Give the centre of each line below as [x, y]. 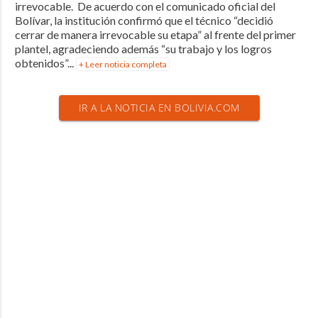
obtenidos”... [45, 63]
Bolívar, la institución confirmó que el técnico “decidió [144, 21]
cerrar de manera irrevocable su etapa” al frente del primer [155, 35]
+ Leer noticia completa [122, 65]
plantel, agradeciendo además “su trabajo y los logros [143, 49]
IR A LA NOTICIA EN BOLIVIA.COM [159, 108]
